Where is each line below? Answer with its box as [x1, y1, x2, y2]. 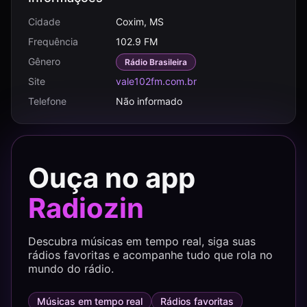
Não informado [116, 95, 182, 107]
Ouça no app [28, 161, 195, 195]
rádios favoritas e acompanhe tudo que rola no [28, 248, 273, 262]
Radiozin [28, 191, 144, 225]
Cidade [28, 16, 60, 27]
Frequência [28, 36, 78, 47]
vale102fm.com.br [116, 75, 197, 87]
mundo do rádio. [28, 262, 114, 275]
